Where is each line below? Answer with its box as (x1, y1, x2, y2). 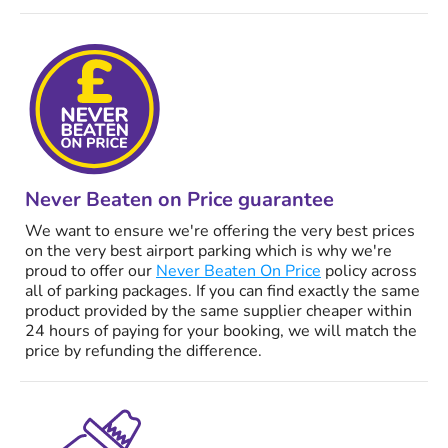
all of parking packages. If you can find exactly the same (25, 280, 420, 303)
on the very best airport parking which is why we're (25, 240, 392, 263)
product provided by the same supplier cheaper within (25, 300, 412, 323)
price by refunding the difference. (25, 340, 262, 363)
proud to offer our (25, 260, 156, 283)
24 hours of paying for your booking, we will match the (25, 320, 417, 343)
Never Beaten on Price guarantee (25, 186, 334, 214)
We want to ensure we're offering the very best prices (25, 220, 415, 243)
